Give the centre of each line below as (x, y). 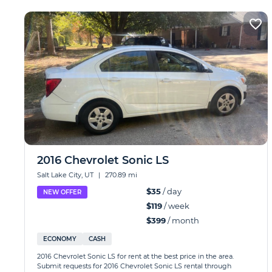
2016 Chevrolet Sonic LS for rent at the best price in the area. (135, 256)
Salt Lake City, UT (66, 175)
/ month (182, 220)
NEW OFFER (62, 192)
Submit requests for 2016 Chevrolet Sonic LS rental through (134, 266)
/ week (175, 206)
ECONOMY (60, 239)
